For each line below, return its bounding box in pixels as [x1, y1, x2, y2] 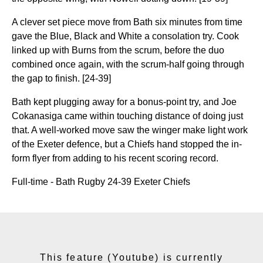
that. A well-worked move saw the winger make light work [12, 125, 248, 135]
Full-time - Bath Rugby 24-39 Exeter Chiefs [12, 177, 193, 187]
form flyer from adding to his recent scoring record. [12, 153, 221, 163]
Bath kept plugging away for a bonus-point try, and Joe [12, 97, 237, 107]
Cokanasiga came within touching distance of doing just [12, 111, 243, 121]
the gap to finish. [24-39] [12, 73, 111, 83]
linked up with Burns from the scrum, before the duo [12, 45, 224, 55]
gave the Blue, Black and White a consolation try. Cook [12, 31, 239, 41]
